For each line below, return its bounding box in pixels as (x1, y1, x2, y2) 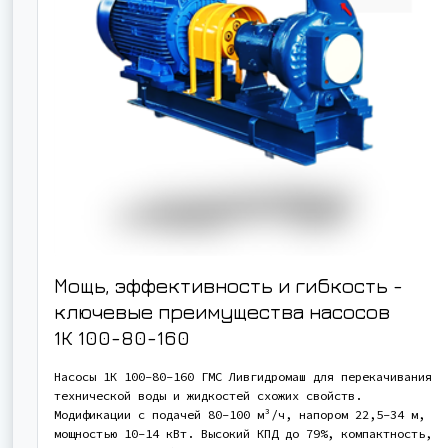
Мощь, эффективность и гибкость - (54, 273, 403, 297)
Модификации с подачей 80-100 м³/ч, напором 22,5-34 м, (54, 406, 425, 422)
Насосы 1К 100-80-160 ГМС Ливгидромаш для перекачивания (54, 368, 432, 384)
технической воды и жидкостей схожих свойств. (54, 387, 362, 403)
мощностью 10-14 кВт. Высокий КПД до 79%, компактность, (54, 425, 432, 441)
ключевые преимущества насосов (54, 299, 390, 323)
